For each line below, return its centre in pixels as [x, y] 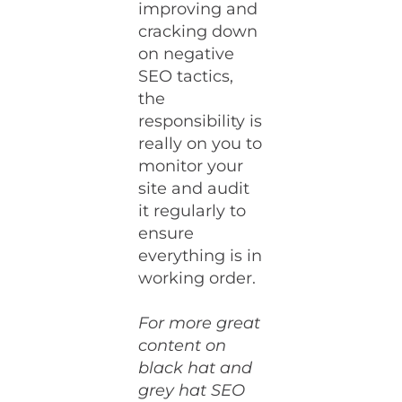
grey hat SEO [192, 390]
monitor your [191, 166]
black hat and [196, 368]
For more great [200, 323]
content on [183, 345]
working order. [197, 278]
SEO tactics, [186, 76]
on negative [187, 54]
